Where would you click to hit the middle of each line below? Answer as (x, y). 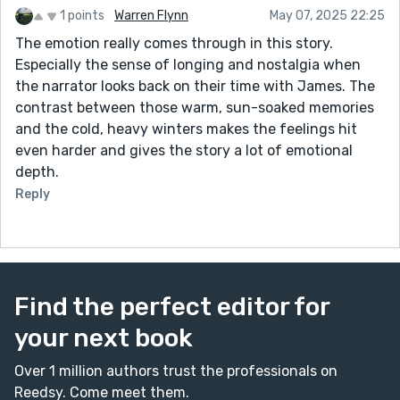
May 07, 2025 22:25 (327, 15)
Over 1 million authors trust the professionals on (176, 371)
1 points (82, 15)
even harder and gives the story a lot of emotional (184, 150)
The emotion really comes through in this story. (174, 43)
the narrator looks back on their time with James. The (195, 86)
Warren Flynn (151, 15)
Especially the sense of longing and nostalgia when (188, 64)
